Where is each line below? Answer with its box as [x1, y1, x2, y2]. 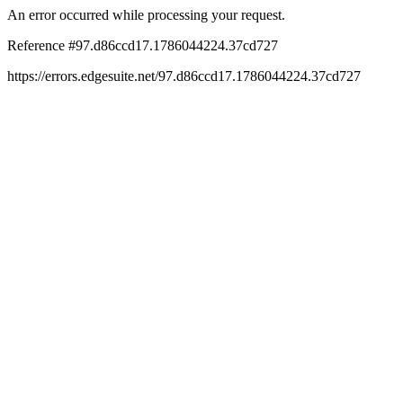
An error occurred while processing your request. [7, 7, 285, 22]
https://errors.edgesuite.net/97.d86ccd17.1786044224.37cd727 [7, 68, 361, 84]
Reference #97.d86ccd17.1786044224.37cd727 [7, 38, 278, 53]
